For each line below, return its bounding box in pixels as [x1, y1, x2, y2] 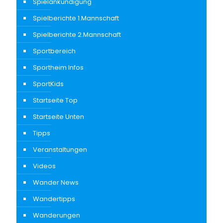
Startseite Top [33, 95, 78, 105]
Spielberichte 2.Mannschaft [33, 29, 121, 39]
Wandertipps [33, 194, 75, 204]
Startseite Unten [33, 111, 84, 121]
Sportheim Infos [33, 62, 84, 72]
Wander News [33, 177, 79, 187]
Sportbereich [33, 46, 76, 56]
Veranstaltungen [33, 144, 87, 154]
